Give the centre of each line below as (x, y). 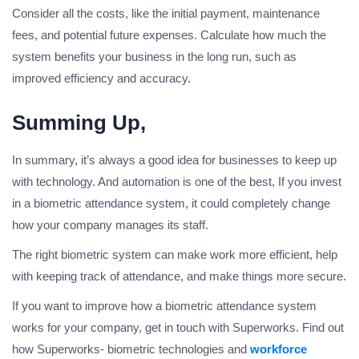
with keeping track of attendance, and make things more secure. (179, 276)
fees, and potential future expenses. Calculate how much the (169, 35)
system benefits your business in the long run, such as (154, 57)
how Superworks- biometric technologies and (131, 349)
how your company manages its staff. (110, 225)
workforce (278, 349)
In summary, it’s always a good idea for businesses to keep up (174, 160)
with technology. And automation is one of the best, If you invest (177, 182)
